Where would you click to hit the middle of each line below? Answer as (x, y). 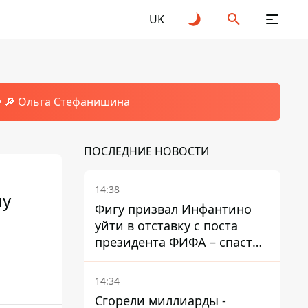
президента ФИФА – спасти (178, 242)
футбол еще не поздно (163, 258)
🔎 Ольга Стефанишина (67, 102)
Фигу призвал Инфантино (173, 209)
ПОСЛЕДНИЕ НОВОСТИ (146, 151)
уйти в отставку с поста (166, 225)
